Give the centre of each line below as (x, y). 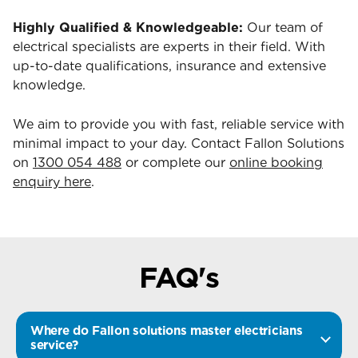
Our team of (283, 27)
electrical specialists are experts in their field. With (169, 46)
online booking (276, 162)
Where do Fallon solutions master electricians (167, 330)
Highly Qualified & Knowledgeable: (128, 27)
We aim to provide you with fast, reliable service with (179, 124)
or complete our (175, 162)
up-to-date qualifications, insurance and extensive (169, 66)
